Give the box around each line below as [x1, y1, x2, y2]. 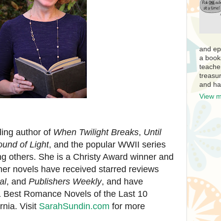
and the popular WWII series [54, 140, 166, 149]
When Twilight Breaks [53, 127, 139, 137]
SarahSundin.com [39, 201, 110, 211]
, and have [102, 177, 143, 186]
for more [110, 201, 145, 211]
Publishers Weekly [29, 177, 102, 186]
